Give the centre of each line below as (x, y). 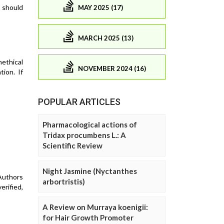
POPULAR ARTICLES (79, 102)
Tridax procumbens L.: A (84, 135)
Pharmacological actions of (90, 125)
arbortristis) (64, 182)
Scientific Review (72, 146)
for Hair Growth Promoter (88, 218)
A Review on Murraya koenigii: (95, 207)
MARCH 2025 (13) (106, 38)
